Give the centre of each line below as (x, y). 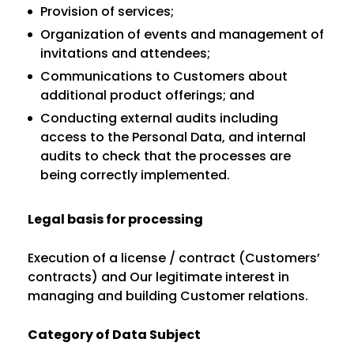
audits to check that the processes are (166, 156)
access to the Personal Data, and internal (173, 137)
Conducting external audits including (159, 118)
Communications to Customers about (164, 76)
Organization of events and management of (182, 34)
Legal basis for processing (115, 219)
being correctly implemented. (135, 175)
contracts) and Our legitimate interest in (158, 277)
